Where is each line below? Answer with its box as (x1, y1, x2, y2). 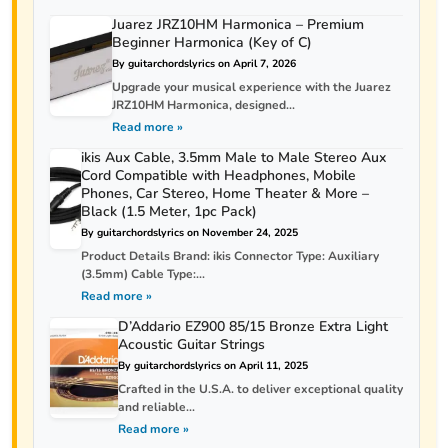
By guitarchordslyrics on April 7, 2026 (112, 56, 297, 71)
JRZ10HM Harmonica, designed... (112, 97, 296, 113)
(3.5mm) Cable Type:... (80, 266, 205, 282)
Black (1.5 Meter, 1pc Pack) (80, 202, 257, 221)
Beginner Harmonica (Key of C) (112, 33, 313, 52)
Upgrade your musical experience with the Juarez (112, 79, 392, 95)
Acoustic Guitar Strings (117, 335, 265, 354)
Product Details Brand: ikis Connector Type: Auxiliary (80, 248, 379, 264)
